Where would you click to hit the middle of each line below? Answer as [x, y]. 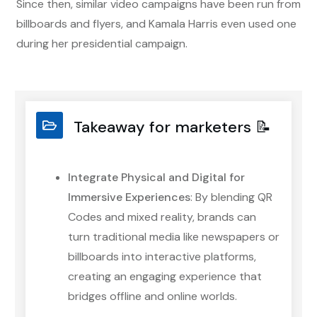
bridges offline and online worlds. [152, 296]
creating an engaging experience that [165, 276]
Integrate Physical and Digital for [156, 177]
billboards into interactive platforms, [162, 256]
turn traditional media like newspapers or [174, 236]
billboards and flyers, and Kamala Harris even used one [156, 23]
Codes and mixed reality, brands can [162, 217]
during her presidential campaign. [102, 43]
